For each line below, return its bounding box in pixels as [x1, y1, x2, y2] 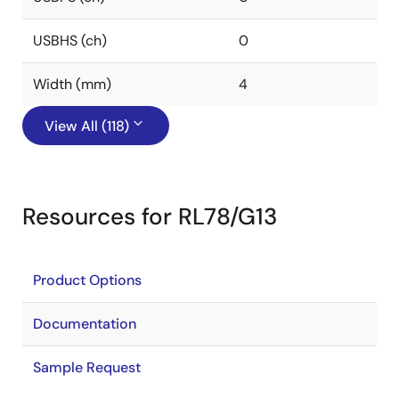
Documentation [33, 314, 136, 333]
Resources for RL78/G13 [22, 201, 277, 232]
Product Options [33, 271, 142, 289]
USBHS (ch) [33, 31, 107, 50]
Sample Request [33, 358, 141, 377]
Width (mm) [33, 75, 111, 94]
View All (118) [45, 117, 129, 135]
